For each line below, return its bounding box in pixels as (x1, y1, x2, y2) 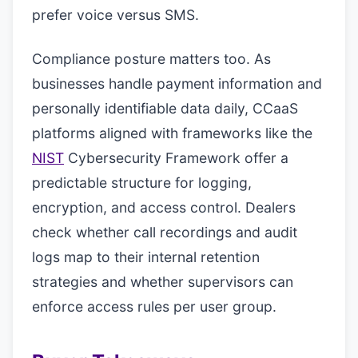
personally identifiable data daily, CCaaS (32, 100, 298, 117)
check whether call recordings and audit (32, 224, 297, 241)
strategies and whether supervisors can (32, 273, 293, 290)
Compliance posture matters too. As (32, 50, 271, 67)
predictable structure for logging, (32, 174, 252, 191)
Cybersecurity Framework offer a (64, 149, 288, 166)
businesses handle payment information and (32, 75, 322, 92)
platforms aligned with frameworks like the (32, 125, 312, 141)
